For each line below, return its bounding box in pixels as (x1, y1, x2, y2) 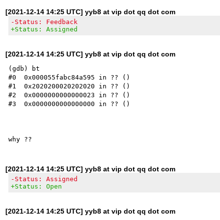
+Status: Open (11, 182, 62, 190)
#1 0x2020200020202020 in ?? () (8, 82, 131, 90)
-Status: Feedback (11, 18, 78, 26)
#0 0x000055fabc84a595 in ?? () (8, 73, 131, 81)
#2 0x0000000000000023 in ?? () (8, 91, 131, 99)
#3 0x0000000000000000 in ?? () (8, 100, 131, 108)
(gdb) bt (8, 64, 40, 72)
